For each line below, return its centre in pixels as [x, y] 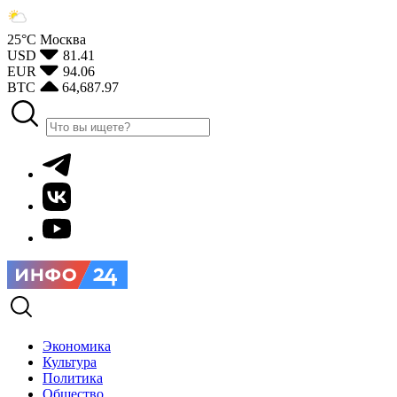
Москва [63, 39]
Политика [73, 378]
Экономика [77, 346]
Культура [70, 362]
